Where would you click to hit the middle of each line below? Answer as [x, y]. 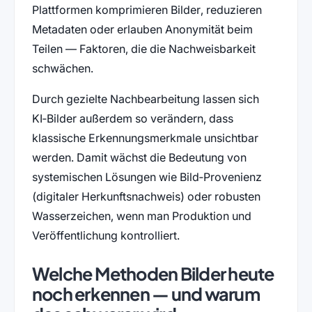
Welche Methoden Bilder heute [153, 274]
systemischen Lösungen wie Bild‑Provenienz [147, 177]
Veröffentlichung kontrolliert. [106, 236]
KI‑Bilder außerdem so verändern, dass [132, 119]
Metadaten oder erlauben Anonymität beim [142, 30]
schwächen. [62, 69]
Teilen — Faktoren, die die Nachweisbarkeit [143, 49]
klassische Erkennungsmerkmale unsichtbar [145, 138]
